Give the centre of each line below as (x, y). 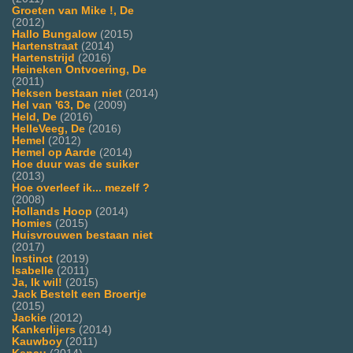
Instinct (32, 259)
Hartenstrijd (43, 58)
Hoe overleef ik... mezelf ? (81, 188)
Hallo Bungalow (54, 35)
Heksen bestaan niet (67, 94)
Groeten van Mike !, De (73, 11)
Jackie (29, 318)
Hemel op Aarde (54, 153)
